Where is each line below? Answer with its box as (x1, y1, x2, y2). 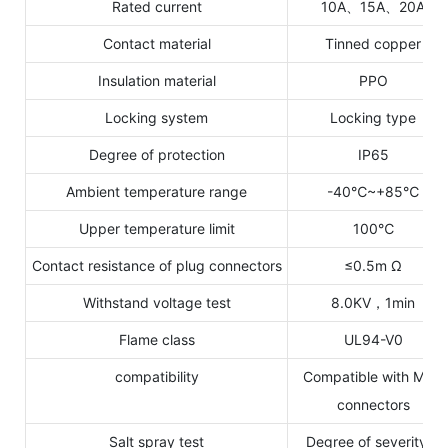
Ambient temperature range (66, 182, 247, 200)
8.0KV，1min (331, 293, 415, 311)
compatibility (114, 367, 199, 385)
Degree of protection (88, 145, 225, 163)
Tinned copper (325, 34, 421, 52)
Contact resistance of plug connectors (31, 256, 282, 274)
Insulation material (97, 71, 216, 89)
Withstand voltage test (82, 293, 231, 311)
